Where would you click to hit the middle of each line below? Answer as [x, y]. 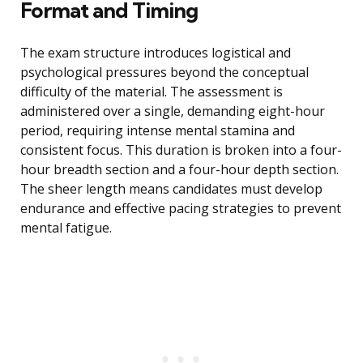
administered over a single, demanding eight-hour [173, 111]
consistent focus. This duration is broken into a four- [181, 150]
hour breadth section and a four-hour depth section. [179, 170]
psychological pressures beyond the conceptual [164, 73]
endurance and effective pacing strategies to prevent [181, 209]
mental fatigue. [66, 228]
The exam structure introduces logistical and [156, 53]
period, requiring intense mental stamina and [158, 131]
